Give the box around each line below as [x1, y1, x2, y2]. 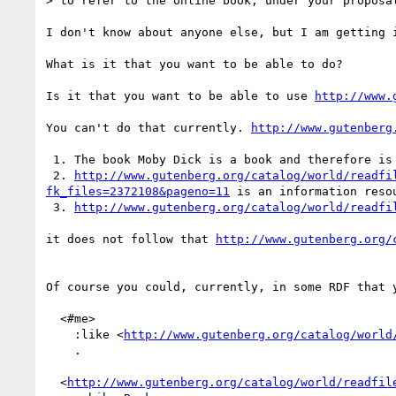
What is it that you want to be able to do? [46, 57, 343, 71]
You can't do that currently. [46, 120, 251, 134]
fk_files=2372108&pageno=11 [46, 184, 230, 198]
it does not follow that [46, 232, 216, 246]
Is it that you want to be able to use [46, 88, 315, 103]
